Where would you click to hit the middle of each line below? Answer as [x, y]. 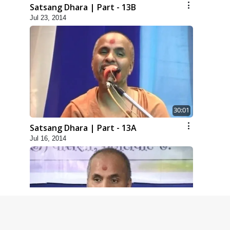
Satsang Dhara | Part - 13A [83, 128]
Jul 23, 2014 [48, 18]
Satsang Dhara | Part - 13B [83, 7]
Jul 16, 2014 [48, 139]
